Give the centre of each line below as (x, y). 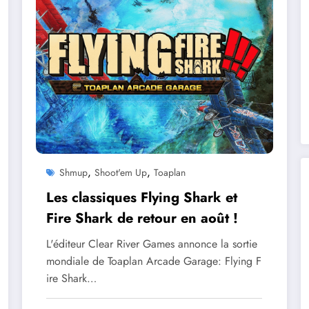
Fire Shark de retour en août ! (142, 218)
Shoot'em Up (121, 172)
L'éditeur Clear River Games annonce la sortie (152, 243)
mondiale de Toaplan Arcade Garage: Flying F (154, 261)
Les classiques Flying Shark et (142, 197)
